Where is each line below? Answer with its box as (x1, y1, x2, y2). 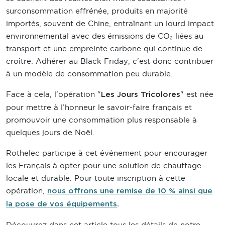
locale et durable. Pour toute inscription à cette (6, 173, 185, 182)
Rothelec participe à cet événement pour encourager (6, 148, 207, 157)
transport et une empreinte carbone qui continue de (6, 44, 202, 53)
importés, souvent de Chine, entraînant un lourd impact (6, 19, 214, 28)
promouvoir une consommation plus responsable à (6, 115, 197, 124)
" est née (180, 89, 213, 98)
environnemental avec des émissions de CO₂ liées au (6, 31, 203, 40)
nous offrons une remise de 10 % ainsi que (47, 187, 212, 195)
